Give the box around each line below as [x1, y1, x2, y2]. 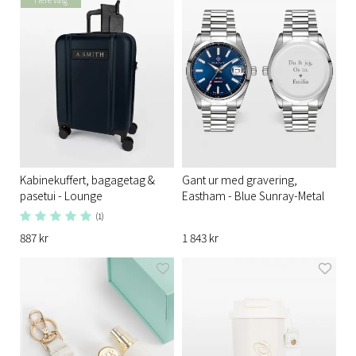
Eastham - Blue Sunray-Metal [182, 187, 324, 203]
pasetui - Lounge [20, 187, 103, 203]
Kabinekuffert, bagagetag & [20, 171, 155, 188]
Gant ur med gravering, [182, 171, 297, 188]
